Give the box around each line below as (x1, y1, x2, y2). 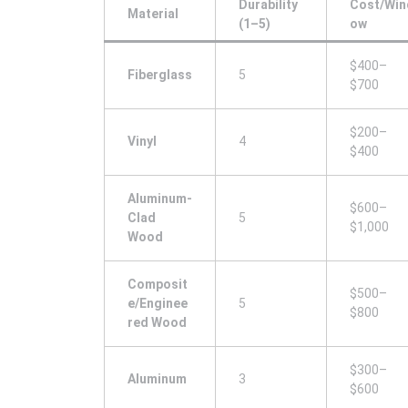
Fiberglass (127, 67, 192, 83)
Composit (127, 277, 188, 292)
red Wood (127, 315, 187, 331)
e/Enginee (127, 296, 188, 311)
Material (127, 6, 178, 22)
